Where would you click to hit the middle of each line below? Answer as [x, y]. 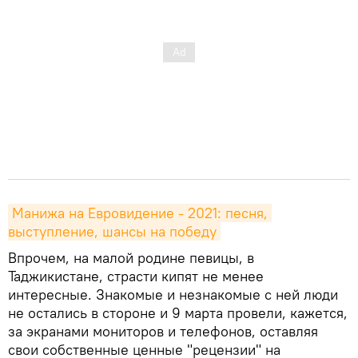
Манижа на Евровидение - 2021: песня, [140, 213]
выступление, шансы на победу [112, 231]
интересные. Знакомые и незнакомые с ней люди [173, 294]
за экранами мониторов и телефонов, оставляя [163, 331]
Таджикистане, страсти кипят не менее [136, 276]
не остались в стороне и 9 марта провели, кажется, [178, 312]
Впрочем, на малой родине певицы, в [131, 257]
